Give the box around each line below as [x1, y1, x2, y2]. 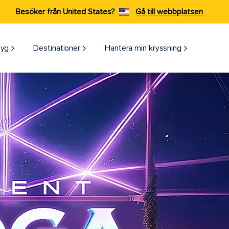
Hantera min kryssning [105, 43, 181, 53]
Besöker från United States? [16, 7, 115, 17]
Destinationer [33, 43, 80, 53]
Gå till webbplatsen [135, 7, 203, 17]
